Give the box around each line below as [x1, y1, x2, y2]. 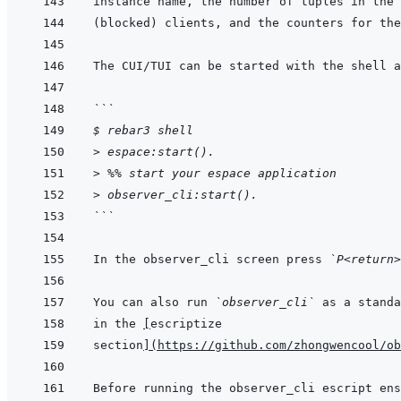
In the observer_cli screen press [93, 252, 329, 267]
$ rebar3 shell [93, 124, 193, 138]
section [93, 338, 143, 353]
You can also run [93, 295, 215, 310]
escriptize [150, 317, 222, 331]
